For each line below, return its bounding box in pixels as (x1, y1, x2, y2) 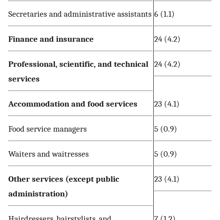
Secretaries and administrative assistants (8, 9, 152, 19)
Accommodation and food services (8, 99, 137, 109)
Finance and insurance (8, 34, 94, 44)
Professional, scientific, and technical (8, 59, 148, 69)
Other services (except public (8, 174, 119, 184)
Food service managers (8, 124, 87, 134)
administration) (8, 189, 68, 199)
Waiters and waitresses (8, 149, 89, 159)
